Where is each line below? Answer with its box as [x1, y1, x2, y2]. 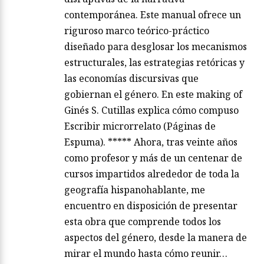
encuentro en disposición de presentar [64, 199, 237, 213]
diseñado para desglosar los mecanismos [64, 40, 247, 54]
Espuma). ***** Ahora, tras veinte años [64, 136, 237, 149]
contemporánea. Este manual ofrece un [64, 8, 241, 22]
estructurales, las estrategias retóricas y [64, 56, 245, 70]
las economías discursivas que [64, 72, 199, 85]
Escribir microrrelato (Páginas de [64, 120, 216, 133]
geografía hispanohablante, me [64, 183, 205, 197]
